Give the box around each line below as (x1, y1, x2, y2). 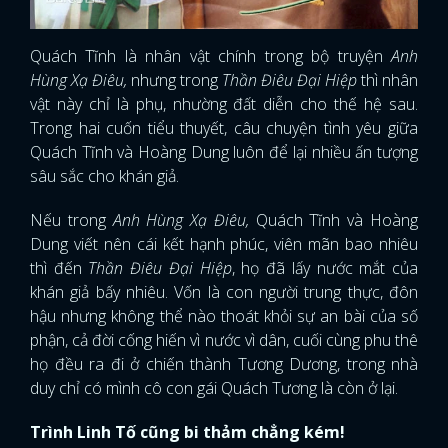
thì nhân (357, 69, 418, 92)
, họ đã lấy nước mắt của (231, 257, 419, 280)
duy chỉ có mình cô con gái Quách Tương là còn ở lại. (30, 377, 398, 400)
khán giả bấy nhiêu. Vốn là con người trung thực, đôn (30, 281, 418, 304)
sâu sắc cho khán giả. (30, 165, 179, 188)
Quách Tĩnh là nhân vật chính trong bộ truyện (30, 45, 391, 68)
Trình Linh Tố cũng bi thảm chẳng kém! (30, 421, 345, 444)
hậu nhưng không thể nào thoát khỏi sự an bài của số (30, 305, 418, 328)
